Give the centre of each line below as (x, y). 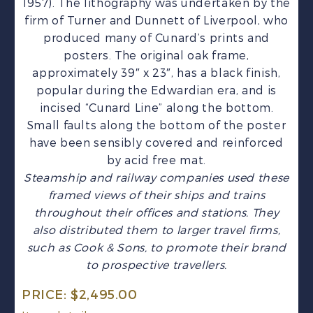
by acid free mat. (156, 160)
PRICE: (46, 295)
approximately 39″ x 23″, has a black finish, (156, 73)
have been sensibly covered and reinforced (156, 143)
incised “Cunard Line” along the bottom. (156, 108)
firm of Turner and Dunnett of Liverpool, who (156, 21)
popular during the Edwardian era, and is (156, 90)
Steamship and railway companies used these (156, 178)
